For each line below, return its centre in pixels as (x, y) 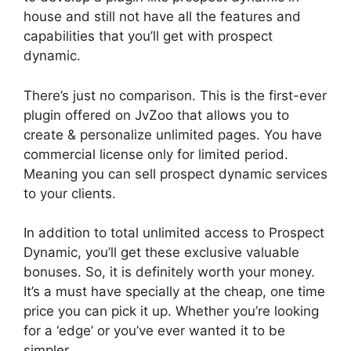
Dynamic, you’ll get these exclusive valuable (161, 253)
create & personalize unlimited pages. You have (173, 134)
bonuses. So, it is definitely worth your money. (169, 272)
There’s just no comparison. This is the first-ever (175, 95)
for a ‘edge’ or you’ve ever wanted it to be (154, 331)
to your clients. (70, 193)
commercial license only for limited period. (156, 154)
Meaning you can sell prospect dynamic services (175, 174)
